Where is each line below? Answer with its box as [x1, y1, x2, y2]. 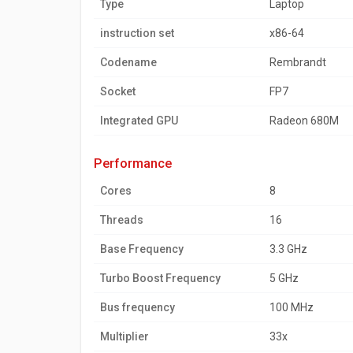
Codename [100, 56, 157, 69]
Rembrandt [269, 56, 326, 69]
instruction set [100, 27, 174, 39]
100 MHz [269, 301, 314, 314]
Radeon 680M [269, 114, 339, 127]
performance [102, 156, 172, 171]
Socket [100, 85, 136, 98]
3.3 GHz [269, 243, 307, 255]
